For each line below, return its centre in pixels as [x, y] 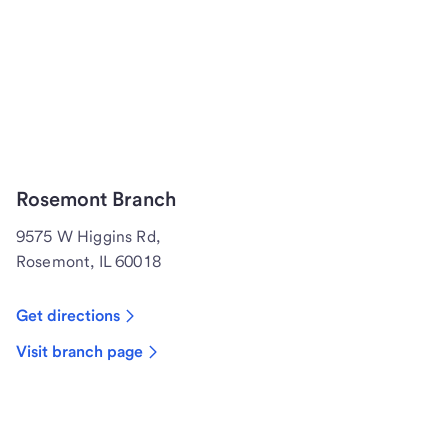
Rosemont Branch [96, 199]
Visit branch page [79, 352]
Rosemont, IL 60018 [88, 262]
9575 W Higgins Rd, [88, 237]
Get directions [68, 316]
